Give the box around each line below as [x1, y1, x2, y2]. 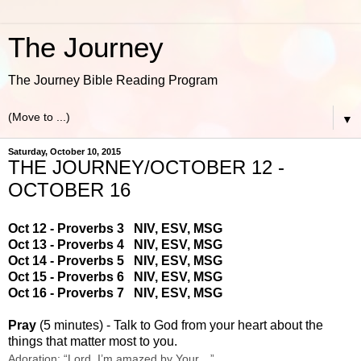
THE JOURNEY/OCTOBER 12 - [8, 156, 284, 178]
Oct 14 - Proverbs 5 [8, 253, 134, 268]
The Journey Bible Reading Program [8, 73, 218, 87]
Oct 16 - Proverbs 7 [8, 285, 134, 300]
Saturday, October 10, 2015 [8, 147, 121, 156]
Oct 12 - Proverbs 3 [8, 221, 134, 235]
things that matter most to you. [8, 334, 177, 348]
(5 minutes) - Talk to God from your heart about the [39, 317, 323, 332]
